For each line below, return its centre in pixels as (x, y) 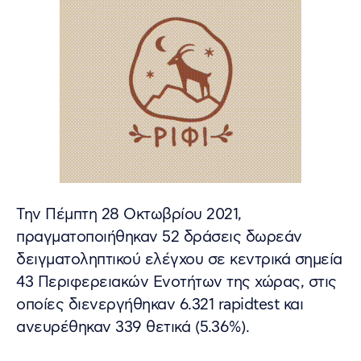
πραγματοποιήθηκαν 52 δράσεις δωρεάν (159, 237)
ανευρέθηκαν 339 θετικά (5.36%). (133, 327)
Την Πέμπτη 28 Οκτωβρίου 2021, (129, 214)
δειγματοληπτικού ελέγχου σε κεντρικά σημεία (179, 259)
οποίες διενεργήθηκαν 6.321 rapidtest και (160, 305)
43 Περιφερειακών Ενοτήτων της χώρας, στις (176, 282)
